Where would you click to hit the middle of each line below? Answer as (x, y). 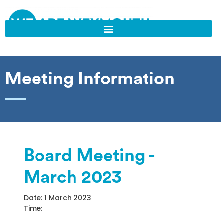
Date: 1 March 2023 (57, 198)
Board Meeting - (89, 156)
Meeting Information (90, 79)
